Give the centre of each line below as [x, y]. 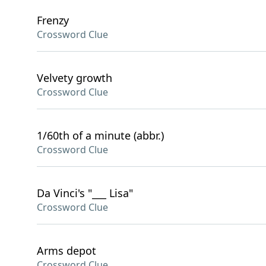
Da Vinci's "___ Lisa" [85, 193]
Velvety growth [75, 78]
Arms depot [66, 251]
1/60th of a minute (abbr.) [100, 135]
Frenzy [53, 20]
